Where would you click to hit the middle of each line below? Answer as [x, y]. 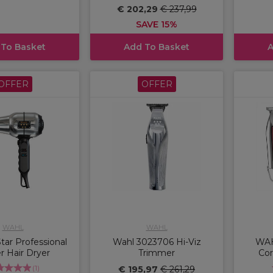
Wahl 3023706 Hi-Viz [157, 242]
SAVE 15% [157, 24]
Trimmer [157, 253]
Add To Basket [157, 47]
